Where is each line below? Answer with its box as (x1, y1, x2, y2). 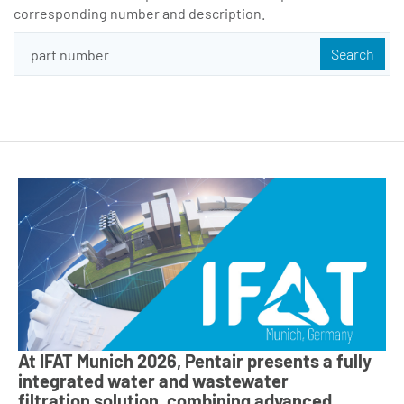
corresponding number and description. (14, 5, 265, 23)
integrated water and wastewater (18, 370, 289, 392)
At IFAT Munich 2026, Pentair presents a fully (18, 350, 372, 372)
